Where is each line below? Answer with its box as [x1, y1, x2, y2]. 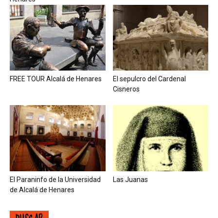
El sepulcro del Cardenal [112, 75, 186, 83]
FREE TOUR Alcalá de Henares [10, 75, 102, 83]
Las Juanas [112, 175, 148, 183]
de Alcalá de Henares [10, 185, 74, 194]
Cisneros [112, 85, 140, 93]
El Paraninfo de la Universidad [10, 175, 101, 183]
